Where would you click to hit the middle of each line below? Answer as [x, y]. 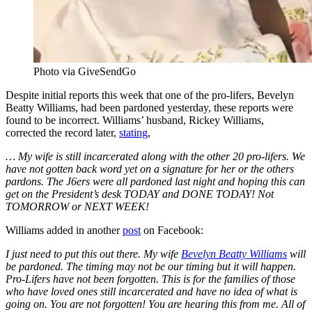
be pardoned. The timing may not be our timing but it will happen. [151, 267]
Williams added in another [64, 231]
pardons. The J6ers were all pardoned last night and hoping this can [155, 182]
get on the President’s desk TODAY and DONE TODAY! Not [140, 194]
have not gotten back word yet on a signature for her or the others [150, 169]
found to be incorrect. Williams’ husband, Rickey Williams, [135, 120]
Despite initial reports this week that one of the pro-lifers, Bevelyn [150, 95]
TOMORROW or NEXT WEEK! [77, 207]
